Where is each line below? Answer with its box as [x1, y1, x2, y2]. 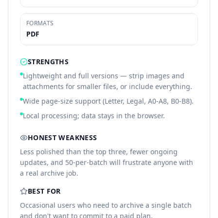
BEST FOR [28, 186, 61, 196]
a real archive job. [20, 168, 78, 178]
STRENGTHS [28, 57, 69, 66]
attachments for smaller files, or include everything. [23, 82, 192, 91]
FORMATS [26, 19, 54, 27]
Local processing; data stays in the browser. [23, 111, 165, 120]
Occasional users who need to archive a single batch [20, 200, 192, 210]
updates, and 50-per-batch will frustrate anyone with [20, 158, 193, 167]
